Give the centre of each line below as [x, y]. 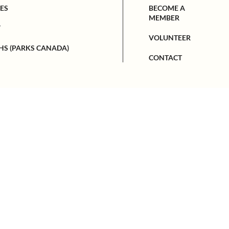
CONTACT [166, 57]
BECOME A [167, 8]
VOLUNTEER [170, 37]
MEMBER [164, 17]
